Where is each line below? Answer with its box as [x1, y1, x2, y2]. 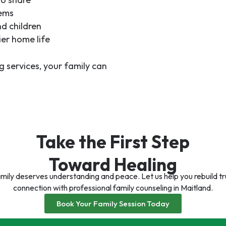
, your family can [39, 60, 107, 72]
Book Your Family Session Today [56, 198, 169, 208]
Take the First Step [36, 130, 190, 153]
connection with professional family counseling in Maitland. [13, 182, 213, 193]
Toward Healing [49, 153, 177, 176]
